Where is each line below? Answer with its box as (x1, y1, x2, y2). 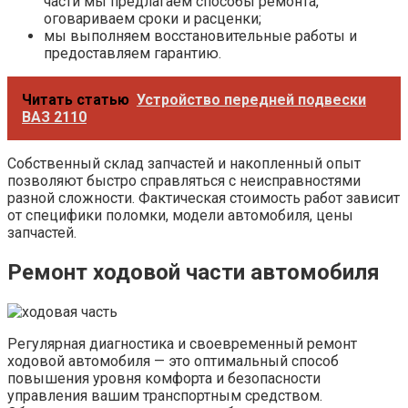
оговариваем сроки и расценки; (44, 10, 261, 28)
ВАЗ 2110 (22, 108, 87, 127)
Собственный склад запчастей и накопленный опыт (7, 155, 361, 173)
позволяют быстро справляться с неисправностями (7, 172, 361, 190)
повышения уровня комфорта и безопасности (7, 370, 321, 388)
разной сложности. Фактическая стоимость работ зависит (7, 189, 400, 208)
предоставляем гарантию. (44, 45, 221, 63)
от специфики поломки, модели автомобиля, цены (7, 207, 353, 225)
